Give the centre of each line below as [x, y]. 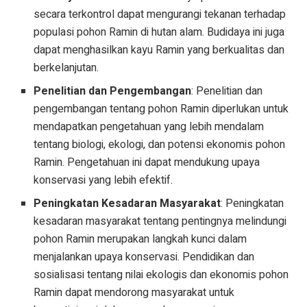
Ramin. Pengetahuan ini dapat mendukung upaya [147, 162]
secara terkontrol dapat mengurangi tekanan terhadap [160, 14]
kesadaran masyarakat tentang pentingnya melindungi [160, 221]
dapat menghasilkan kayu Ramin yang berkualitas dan [159, 50]
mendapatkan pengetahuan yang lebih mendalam [149, 126]
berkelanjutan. [66, 67]
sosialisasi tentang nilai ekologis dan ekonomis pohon [161, 274]
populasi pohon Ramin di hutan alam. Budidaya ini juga [159, 32]
